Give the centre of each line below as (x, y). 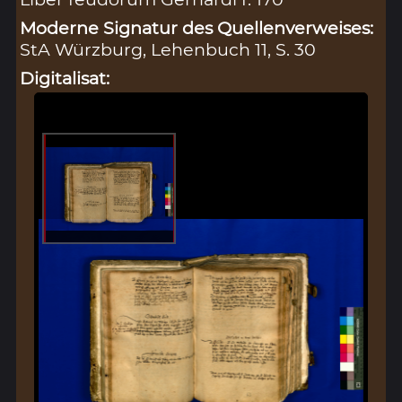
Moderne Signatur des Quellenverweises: (197, 28)
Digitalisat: (65, 79)
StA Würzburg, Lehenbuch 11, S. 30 (168, 50)
